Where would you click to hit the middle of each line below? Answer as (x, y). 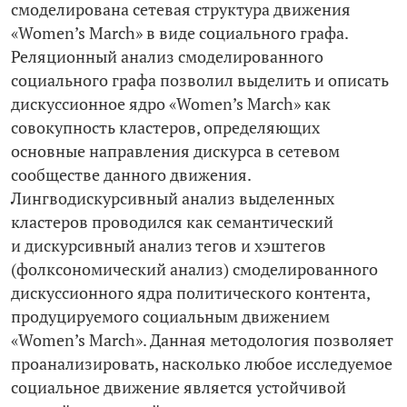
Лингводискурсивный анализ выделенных (173, 199)
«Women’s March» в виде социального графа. (179, 34)
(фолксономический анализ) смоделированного (194, 270)
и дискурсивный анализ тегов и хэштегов (169, 246)
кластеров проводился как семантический (172, 223)
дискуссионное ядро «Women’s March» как (171, 104)
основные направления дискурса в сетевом (175, 152)
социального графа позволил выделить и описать (200, 81)
